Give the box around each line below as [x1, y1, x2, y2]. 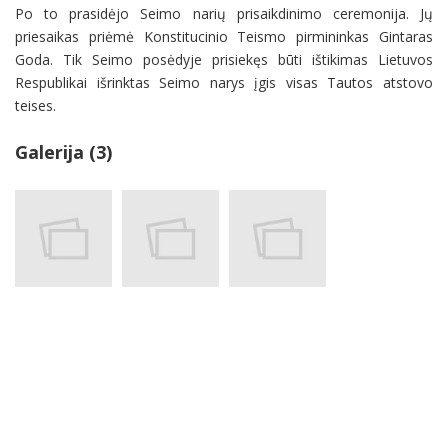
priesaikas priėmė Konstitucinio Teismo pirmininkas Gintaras [15, 27, 433, 47]
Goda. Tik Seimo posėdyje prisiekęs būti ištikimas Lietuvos [15, 50, 433, 70]
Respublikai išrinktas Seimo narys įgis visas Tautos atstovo [15, 73, 433, 93]
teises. [15, 96, 56, 116]
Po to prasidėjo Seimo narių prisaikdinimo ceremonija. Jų [15, 4, 433, 24]
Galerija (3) [15, 140, 112, 165]
